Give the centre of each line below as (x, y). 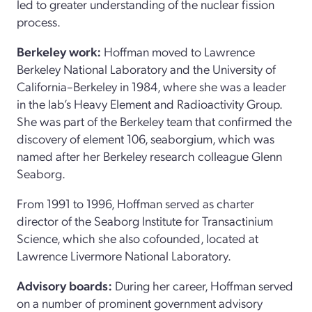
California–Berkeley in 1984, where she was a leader (151, 86)
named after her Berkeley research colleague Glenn (149, 155)
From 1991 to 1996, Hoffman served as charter (135, 203)
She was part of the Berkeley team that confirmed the (154, 120)
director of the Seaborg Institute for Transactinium (145, 220)
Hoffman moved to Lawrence (178, 51)
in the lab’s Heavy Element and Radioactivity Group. (149, 103)
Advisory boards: (64, 285)
